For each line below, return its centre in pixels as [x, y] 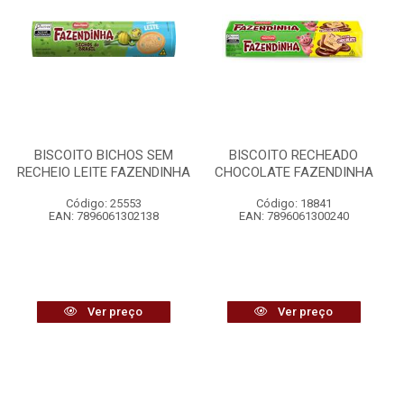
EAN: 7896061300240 [294, 216]
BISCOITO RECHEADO [294, 155]
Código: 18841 [294, 203]
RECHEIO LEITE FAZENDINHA [103, 172]
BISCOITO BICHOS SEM [103, 155]
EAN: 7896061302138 [103, 216]
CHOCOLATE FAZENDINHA [294, 172]
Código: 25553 [103, 203]
